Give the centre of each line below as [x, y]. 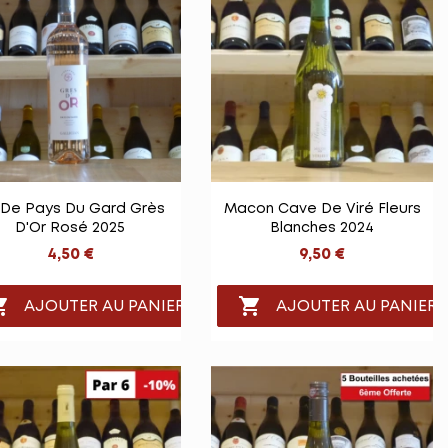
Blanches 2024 [322, 228]
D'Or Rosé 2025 [70, 228]
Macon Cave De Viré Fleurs [322, 209]
